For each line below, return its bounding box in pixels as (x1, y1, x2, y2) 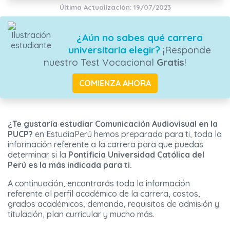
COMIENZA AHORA (79, 78, 151, 89)
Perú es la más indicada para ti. (8, 160, 134, 170)
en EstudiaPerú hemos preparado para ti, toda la (33, 129, 222, 140)
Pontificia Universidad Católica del (68, 149, 204, 160)
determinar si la (8, 149, 68, 160)
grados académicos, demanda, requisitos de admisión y (8, 199, 219, 209)
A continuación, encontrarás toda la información (8, 178, 190, 189)
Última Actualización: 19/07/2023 (59, 3, 171, 12)
